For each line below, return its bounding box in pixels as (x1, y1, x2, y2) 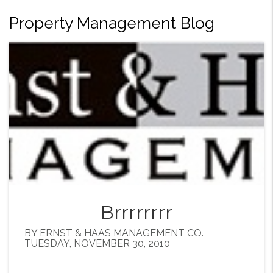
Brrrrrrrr (101, 201, 172, 224)
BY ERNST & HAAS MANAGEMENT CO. (24, 227, 204, 239)
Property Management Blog (9, 14, 214, 32)
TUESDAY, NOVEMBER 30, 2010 (24, 238, 170, 250)
